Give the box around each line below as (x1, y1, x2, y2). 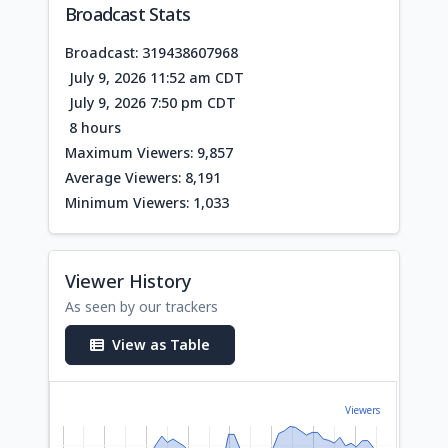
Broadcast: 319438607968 (65, 42, 238, 62)
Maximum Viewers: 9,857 (65, 142, 233, 162)
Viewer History (65, 268, 192, 293)
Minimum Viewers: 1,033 (65, 192, 229, 212)
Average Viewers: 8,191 (65, 167, 221, 187)
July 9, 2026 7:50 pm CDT (65, 92, 236, 112)
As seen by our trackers (65, 296, 218, 316)
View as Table (112, 334, 210, 354)
